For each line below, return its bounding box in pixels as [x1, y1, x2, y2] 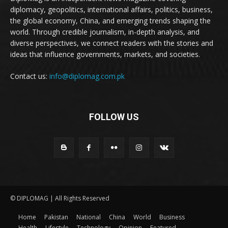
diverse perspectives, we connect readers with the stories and [10, 38, 213, 48]
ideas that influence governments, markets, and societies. [10, 49, 200, 60]
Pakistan [44, 212, 68, 221]
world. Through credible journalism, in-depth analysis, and [10, 27, 199, 37]
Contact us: [10, 71, 49, 81]
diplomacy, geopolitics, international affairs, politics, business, [10, 5, 213, 15]
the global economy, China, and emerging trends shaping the [10, 16, 211, 26]
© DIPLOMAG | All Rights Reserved [10, 193, 109, 203]
